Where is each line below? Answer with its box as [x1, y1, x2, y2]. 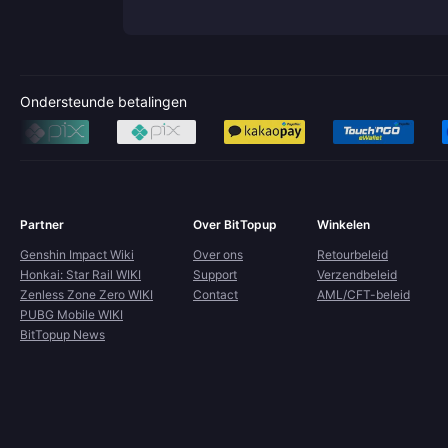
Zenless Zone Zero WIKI [20, 287, 153, 302]
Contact [193, 287, 238, 302]
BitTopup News [20, 327, 105, 342]
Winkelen [317, 217, 370, 232]
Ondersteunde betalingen [20, 93, 187, 110]
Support [193, 267, 237, 282]
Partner [20, 217, 64, 232]
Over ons [193, 247, 243, 262]
